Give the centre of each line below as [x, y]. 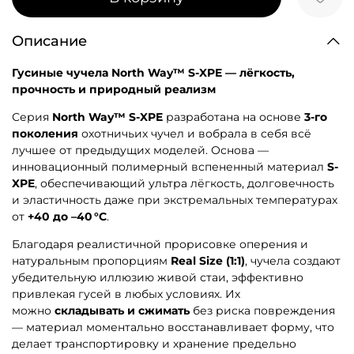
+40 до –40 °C [67, 217]
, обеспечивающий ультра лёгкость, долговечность [185, 184]
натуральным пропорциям [90, 261]
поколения [45, 134]
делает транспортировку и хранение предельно [154, 344]
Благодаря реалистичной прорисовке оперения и [160, 245]
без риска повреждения [264, 311]
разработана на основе [233, 117]
